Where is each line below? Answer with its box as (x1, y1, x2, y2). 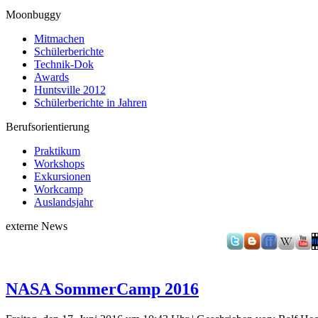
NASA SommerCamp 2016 (6, 280, 199, 299)
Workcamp (34, 183, 83, 196)
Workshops (34, 158, 84, 170)
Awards (34, 71, 69, 84)
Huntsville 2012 (34, 84, 106, 97)
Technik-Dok (34, 58, 94, 71)
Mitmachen (34, 33, 84, 45)
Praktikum (34, 145, 80, 158)
